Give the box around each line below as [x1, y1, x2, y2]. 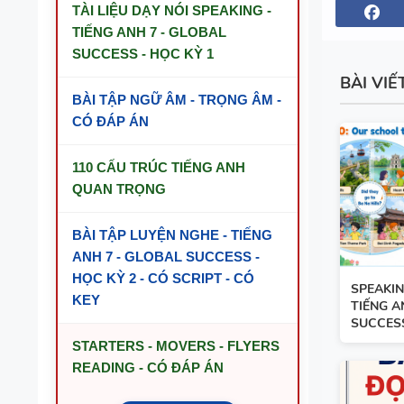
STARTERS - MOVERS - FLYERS [72, 338, 280, 353]
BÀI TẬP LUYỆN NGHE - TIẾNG [72, 227, 272, 243]
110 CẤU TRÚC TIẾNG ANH [72, 160, 245, 175]
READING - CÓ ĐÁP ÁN [72, 360, 224, 375]
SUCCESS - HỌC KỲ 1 [72, 46, 214, 61]
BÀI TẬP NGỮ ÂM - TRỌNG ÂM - [72, 92, 281, 107]
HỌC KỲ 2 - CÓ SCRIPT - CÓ [72, 271, 254, 286]
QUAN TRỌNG [72, 181, 166, 197]
